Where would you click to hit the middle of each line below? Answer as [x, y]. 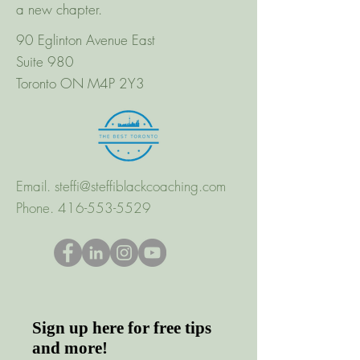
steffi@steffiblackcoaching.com [140, 186]
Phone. [37, 208]
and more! [70, 348]
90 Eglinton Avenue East [86, 40]
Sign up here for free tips [122, 328]
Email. [35, 186]
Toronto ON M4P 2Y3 [80, 83]
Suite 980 [45, 61]
